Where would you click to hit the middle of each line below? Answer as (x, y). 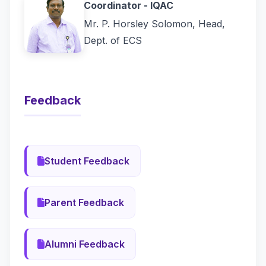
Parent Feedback (84, 203)
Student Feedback (87, 161)
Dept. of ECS (113, 41)
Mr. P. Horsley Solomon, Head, (154, 24)
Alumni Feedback (85, 244)
